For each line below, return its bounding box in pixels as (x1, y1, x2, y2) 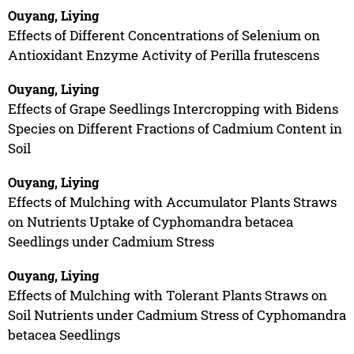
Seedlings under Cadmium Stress (7, 232, 214, 250)
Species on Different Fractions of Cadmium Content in (7, 119, 342, 137)
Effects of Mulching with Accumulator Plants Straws (7, 192, 337, 211)
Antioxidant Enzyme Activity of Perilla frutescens (7, 45, 319, 64)
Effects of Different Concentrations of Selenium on (7, 25, 320, 44)
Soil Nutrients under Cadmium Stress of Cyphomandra (7, 305, 346, 324)
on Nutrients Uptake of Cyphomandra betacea (7, 212, 293, 231)
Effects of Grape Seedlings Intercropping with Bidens (7, 99, 338, 118)
